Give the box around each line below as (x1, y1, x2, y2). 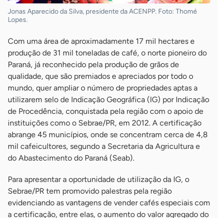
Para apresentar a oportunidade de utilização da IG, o (8, 175, 189, 184)
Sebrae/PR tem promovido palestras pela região (8, 186, 172, 196)
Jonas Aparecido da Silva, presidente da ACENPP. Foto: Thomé (8, 7, 197, 16)
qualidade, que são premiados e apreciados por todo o (8, 72, 193, 81)
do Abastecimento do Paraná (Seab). (8, 153, 134, 163)
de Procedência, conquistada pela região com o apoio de (8, 107, 203, 116)
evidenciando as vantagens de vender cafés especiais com (8, 198, 210, 208)
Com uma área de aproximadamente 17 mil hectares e (8, 36, 195, 46)
